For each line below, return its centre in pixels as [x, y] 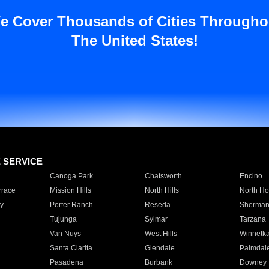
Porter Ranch [71, 205]
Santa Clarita [71, 248]
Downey [253, 262]
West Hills [161, 234]
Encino [251, 176]
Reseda [157, 205]
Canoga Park [71, 176]
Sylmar [156, 219]
